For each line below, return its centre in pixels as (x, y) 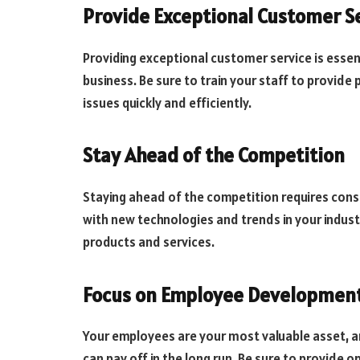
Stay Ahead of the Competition (214, 155)
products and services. (149, 242)
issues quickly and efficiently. (167, 102)
